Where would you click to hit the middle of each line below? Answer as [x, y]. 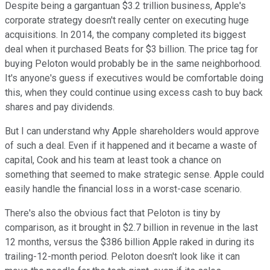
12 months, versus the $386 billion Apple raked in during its [130, 242]
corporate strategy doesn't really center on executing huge [127, 20]
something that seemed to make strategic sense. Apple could [134, 174]
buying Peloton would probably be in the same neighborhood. [133, 63]
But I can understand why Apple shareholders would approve [132, 131]
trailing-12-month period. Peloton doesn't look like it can [122, 256]
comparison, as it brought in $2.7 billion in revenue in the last [131, 227]
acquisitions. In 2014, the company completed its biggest [125, 34]
